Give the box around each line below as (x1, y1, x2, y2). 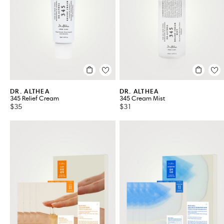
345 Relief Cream (10, 94, 59, 102)
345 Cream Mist (119, 94, 165, 102)
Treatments (24, 11, 60, 19)
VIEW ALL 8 (44, 24, 87, 33)
